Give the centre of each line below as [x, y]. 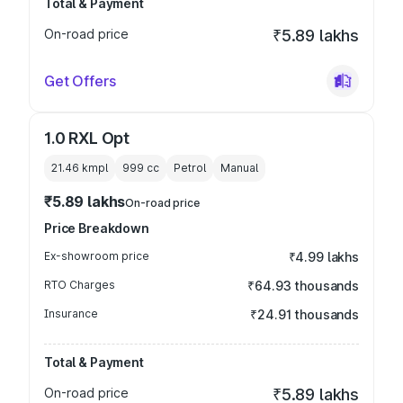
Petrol [190, 168]
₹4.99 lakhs [323, 257]
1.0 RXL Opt [87, 138]
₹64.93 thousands [303, 286]
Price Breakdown [97, 228]
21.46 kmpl [80, 168]
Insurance [71, 313]
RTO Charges [80, 285]
